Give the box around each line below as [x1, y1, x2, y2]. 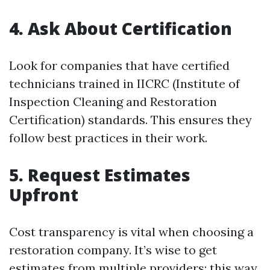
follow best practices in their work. [9, 130, 207, 145]
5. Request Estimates [9, 163, 190, 186]
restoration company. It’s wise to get [9, 242, 217, 257]
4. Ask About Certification [9, 17, 232, 40]
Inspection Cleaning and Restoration [9, 94, 217, 109]
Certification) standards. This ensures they [9, 112, 252, 127]
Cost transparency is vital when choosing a [9, 224, 254, 239]
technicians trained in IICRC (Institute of [9, 76, 240, 91]
